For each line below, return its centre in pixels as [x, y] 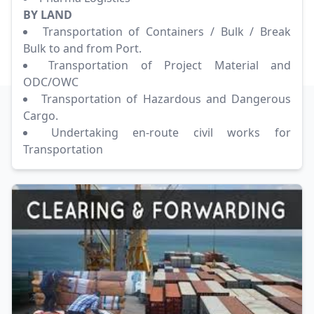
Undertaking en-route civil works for [171, 133]
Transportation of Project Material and [170, 66]
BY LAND [48, 15]
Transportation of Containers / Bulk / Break [167, 32]
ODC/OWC [51, 82]
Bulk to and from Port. [82, 49]
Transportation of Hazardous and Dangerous [166, 99]
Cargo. [41, 116]
